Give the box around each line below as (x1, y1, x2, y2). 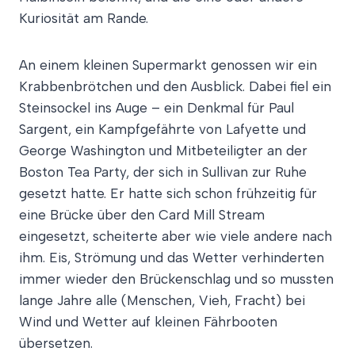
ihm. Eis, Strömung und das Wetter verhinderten (19, 249, 324, 265)
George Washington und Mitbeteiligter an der (19, 142, 307, 158)
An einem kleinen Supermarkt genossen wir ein (19, 56, 317, 73)
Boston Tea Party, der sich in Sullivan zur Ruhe (19, 163, 307, 180)
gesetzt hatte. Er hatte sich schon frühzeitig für (19, 185, 317, 201)
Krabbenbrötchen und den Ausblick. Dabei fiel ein (19, 78, 331, 94)
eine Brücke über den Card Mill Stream (19, 206, 265, 223)
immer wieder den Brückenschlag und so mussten (19, 270, 334, 287)
